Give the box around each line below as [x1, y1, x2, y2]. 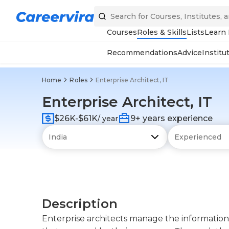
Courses [107, 28, 137, 37]
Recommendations [107, 48, 177, 57]
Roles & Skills [137, 28, 187, 37]
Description [42, 196, 118, 211]
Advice [177, 48, 202, 57]
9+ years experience [130, 113, 213, 123]
